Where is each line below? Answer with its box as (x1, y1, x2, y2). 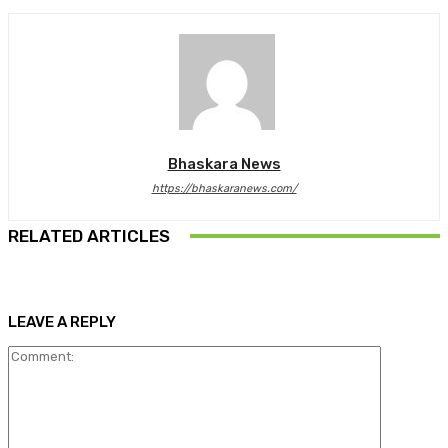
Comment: (380, 345, 446, 363)
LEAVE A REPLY (8, 313, 116, 332)
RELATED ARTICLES (8, 225, 170, 246)
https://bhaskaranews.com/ (151, 181, 297, 195)
